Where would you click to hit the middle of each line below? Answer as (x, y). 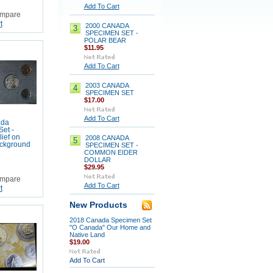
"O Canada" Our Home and (110, 227)
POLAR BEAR (105, 40)
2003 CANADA (107, 85)
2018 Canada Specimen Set (110, 220)
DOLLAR (97, 160)
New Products (98, 205)
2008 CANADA (107, 138)
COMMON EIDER (111, 152)
